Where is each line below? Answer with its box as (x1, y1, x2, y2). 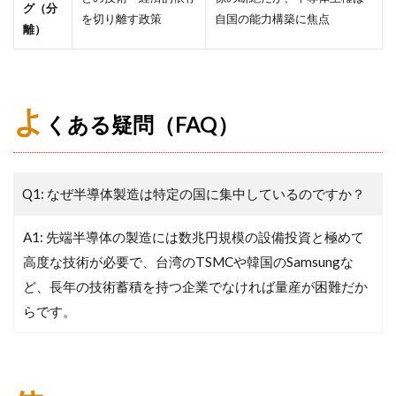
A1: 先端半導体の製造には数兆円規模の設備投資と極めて (23, 228, 364, 245)
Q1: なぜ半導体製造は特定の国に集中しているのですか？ (22, 185, 365, 202)
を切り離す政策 (81, 11, 162, 26)
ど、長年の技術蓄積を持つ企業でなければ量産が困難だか (23, 278, 368, 294)
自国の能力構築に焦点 (215, 11, 330, 26)
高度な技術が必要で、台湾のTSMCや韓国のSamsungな (23, 253, 354, 270)
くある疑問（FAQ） (45, 110, 239, 137)
